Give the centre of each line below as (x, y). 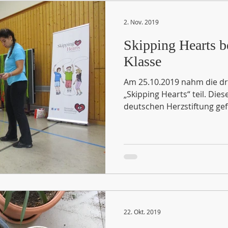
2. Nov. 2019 (141, 22)
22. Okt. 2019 (142, 211)
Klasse (142, 61)
